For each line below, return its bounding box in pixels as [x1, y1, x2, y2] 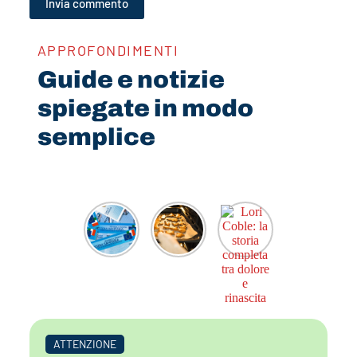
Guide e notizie [37, 66, 225, 92]
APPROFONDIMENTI [37, 41, 179, 59]
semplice [37, 124, 155, 150]
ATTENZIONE [53, 336, 116, 351]
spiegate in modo [37, 95, 253, 121]
